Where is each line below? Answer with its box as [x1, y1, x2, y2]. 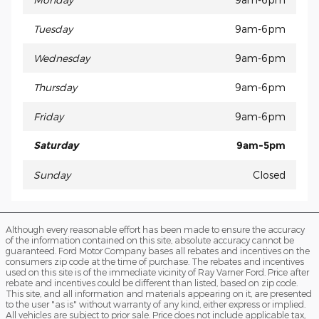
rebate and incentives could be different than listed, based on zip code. [6, 277, 298, 288]
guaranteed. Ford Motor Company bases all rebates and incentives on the [6, 245, 310, 256]
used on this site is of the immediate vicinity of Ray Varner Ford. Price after [6, 266, 309, 277]
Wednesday [33, 51, 90, 64]
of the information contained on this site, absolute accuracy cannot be [6, 234, 294, 245]
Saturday [33, 138, 78, 152]
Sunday [33, 168, 70, 181]
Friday [33, 110, 63, 122]
